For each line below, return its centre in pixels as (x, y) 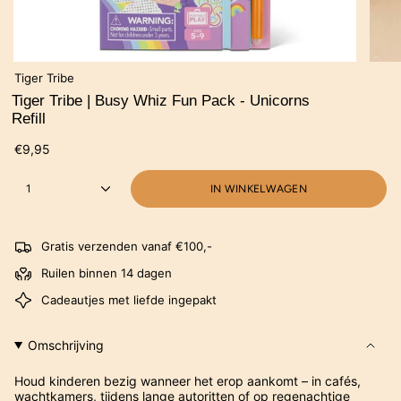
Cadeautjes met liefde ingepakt (129, 299)
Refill (29, 119)
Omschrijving (65, 346)
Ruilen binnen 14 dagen (107, 273)
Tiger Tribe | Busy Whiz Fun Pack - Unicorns (161, 101)
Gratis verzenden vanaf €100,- (127, 247)
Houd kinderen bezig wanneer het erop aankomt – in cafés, (188, 381)
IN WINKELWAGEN (259, 189)
